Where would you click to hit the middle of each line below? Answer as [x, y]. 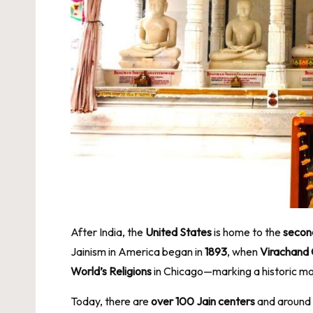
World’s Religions [111, 271]
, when [243, 251]
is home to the [247, 232]
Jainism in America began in [138, 251]
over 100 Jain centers [203, 301]
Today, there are [111, 301]
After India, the [108, 232]
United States [179, 232]
